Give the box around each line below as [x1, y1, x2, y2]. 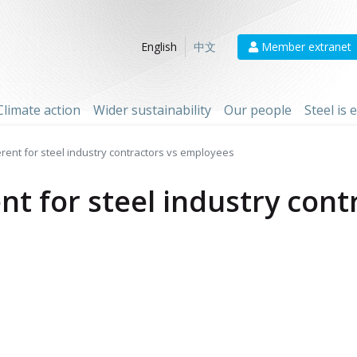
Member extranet [258, 39, 351, 54]
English [141, 39, 177, 55]
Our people [224, 101, 292, 119]
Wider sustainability [93, 101, 211, 119]
